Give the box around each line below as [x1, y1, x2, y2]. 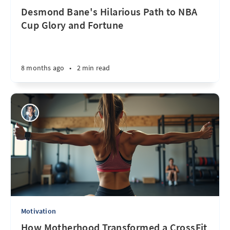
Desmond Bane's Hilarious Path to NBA [21, 5, 198, 18]
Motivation [21, 206, 56, 216]
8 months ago [21, 63, 65, 72]
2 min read [76, 63, 110, 72]
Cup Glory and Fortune [21, 18, 124, 31]
